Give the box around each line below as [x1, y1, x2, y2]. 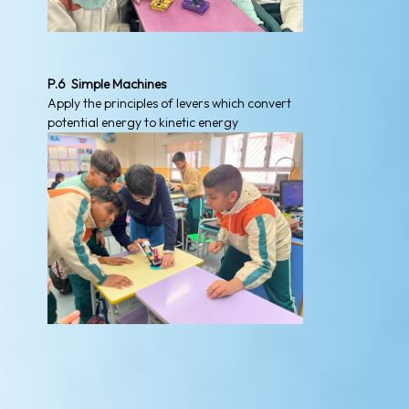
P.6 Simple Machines [47, 76, 166, 93]
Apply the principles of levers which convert [47, 95, 291, 112]
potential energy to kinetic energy [47, 114, 238, 131]
